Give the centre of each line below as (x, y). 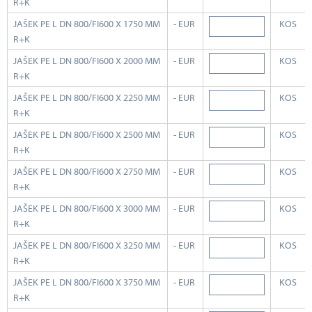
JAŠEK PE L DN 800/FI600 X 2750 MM (87, 172)
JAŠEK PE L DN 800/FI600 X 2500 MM (87, 135)
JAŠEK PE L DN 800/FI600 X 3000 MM (87, 209)
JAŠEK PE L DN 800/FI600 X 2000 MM (87, 61)
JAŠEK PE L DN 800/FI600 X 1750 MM (87, 24)
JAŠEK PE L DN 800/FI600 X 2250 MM (87, 98)
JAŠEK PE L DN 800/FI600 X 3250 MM (87, 245)
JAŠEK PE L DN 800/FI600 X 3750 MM (87, 282)
